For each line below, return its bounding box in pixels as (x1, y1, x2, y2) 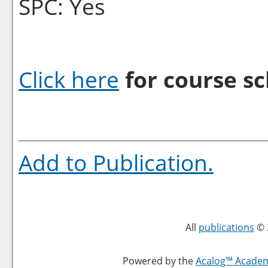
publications (199, 221, 254, 234)
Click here (19, 64, 119, 95)
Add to (19, 147, 93, 178)
